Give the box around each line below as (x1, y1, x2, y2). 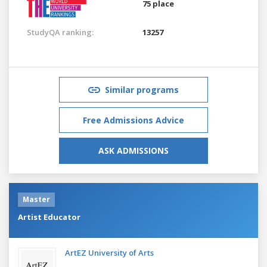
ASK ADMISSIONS (98, 144, 169, 156)
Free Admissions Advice (83, 114, 184, 126)
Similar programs (105, 83, 179, 95)
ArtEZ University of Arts (65, 247, 154, 258)
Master (23, 194, 50, 204)
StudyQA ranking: (27, 26, 94, 38)
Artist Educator (18, 211, 80, 222)
